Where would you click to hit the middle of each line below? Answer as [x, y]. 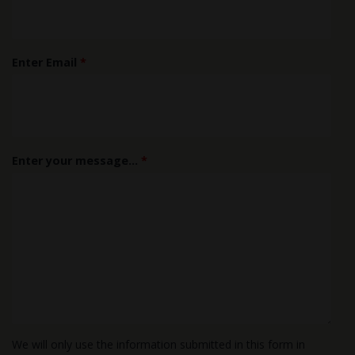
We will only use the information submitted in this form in [158, 344]
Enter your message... [76, 160]
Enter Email [46, 62]
